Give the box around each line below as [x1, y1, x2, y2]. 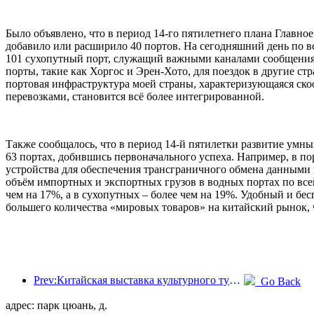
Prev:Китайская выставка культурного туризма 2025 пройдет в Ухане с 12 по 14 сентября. [229, 273, 240, 286]
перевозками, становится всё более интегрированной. [6, 90, 264, 102]
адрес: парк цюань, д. [6, 299, 107, 311]
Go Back [255, 275, 301, 287]
